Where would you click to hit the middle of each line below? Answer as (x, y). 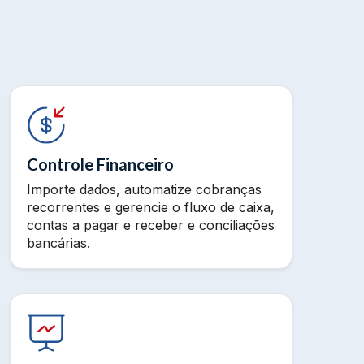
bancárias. (58, 243)
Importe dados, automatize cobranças (144, 189)
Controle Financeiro (100, 164)
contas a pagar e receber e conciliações (151, 225)
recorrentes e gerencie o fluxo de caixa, (151, 207)
